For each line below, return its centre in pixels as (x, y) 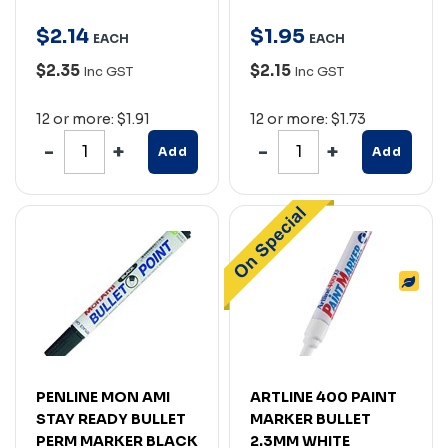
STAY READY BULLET (111, 418)
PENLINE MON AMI (103, 396)
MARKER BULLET (310, 418)
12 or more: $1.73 (308, 118)
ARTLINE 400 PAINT (323, 396)
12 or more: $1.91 (93, 118)
